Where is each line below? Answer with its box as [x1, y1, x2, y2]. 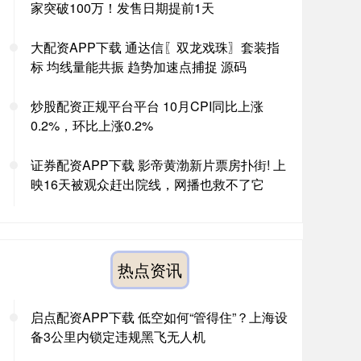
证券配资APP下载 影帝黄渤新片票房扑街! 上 [31, 156, 286, 174]
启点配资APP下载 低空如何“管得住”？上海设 [31, 308, 288, 326]
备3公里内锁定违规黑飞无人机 [31, 327, 205, 346]
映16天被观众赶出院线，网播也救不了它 [31, 175, 264, 193]
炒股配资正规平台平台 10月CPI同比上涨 [31, 97, 263, 115]
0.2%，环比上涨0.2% [31, 116, 153, 135]
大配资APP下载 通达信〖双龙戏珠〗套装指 [31, 38, 280, 56]
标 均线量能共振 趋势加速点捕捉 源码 [31, 57, 247, 76]
